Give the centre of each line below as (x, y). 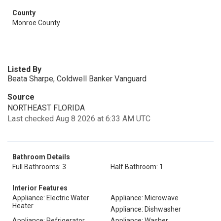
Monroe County (36, 23)
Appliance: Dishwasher (146, 209)
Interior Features (40, 188)
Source (21, 97)
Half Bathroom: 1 (137, 167)
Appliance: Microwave (145, 198)
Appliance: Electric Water (51, 198)
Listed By (24, 69)
